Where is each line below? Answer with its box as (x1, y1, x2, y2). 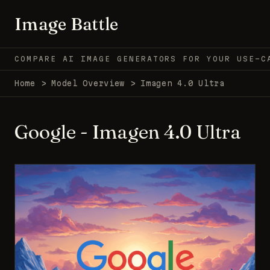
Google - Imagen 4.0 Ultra (14, 119, 241, 143)
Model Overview (51, 78, 125, 87)
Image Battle (14, 13, 119, 34)
